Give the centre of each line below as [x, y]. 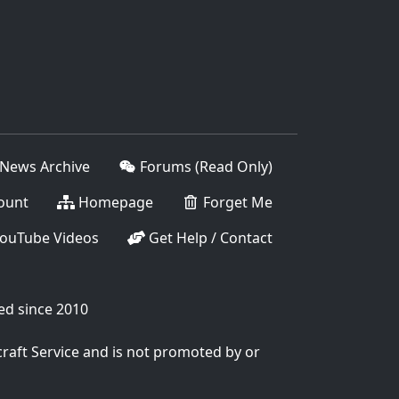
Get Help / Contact [209, 238]
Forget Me [236, 202]
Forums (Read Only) [204, 167]
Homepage [114, 202]
